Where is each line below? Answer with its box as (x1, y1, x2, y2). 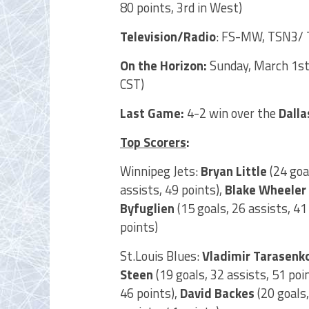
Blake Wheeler (225, 180, 306, 199)
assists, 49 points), (120, 180, 225, 199)
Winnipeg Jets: (120, 161, 201, 181)
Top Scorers (120, 132, 186, 152)
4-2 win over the (187, 103, 276, 123)
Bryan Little (201, 161, 267, 181)
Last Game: (120, 103, 187, 123)
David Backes (177, 283, 257, 303)
